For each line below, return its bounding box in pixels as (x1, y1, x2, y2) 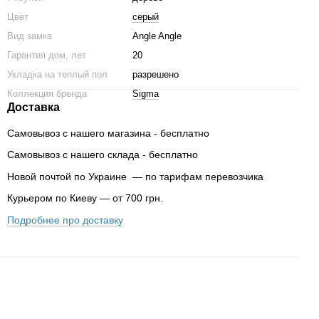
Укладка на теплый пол (7, 69, 108, 80)
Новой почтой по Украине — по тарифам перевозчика (7, 170, 263, 182)
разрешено (132, 69, 179, 80)
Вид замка (7, 31, 52, 41)
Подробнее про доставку (7, 214, 123, 226)
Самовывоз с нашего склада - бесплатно (7, 149, 198, 161)
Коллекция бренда (7, 88, 87, 99)
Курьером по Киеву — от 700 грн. (7, 192, 163, 204)
